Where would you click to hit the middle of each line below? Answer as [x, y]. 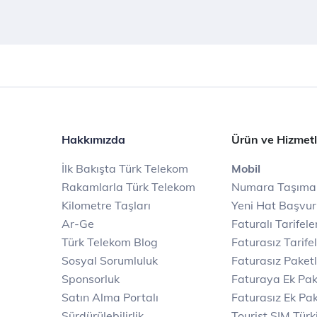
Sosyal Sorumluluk [110, 260]
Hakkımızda [93, 139]
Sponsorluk [91, 279]
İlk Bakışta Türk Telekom [125, 168]
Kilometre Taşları [106, 205]
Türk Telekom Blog [110, 242]
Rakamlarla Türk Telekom [128, 187]
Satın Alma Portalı [110, 297]
